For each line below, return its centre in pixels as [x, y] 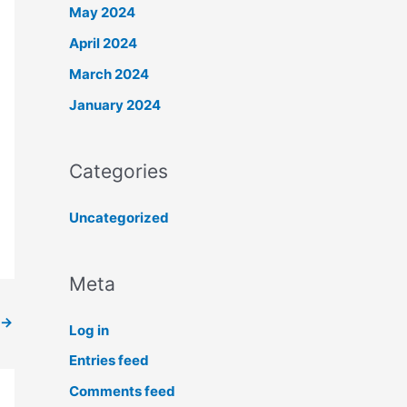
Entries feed [109, 361]
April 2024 [103, 43]
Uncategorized [119, 217]
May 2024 [102, 13]
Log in [89, 330]
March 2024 [109, 74]
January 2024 [115, 104]
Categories [119, 171]
